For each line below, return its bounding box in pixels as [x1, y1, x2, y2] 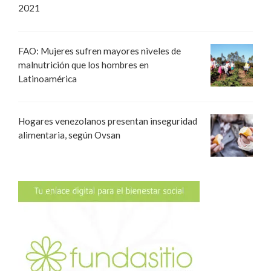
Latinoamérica [18, 73, 77, 84]
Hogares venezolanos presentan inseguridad [18, 115, 197, 126]
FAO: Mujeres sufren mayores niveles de [18, 45, 181, 56]
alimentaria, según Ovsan [18, 129, 120, 140]
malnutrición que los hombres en [18, 59, 149, 70]
